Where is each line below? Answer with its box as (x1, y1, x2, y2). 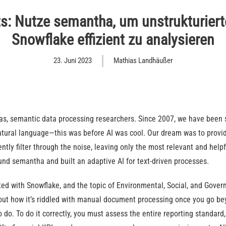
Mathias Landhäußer (113, 56, 173, 66)
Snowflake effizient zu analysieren (12, 31, 214, 49)
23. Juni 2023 (53, 56, 92, 66)
